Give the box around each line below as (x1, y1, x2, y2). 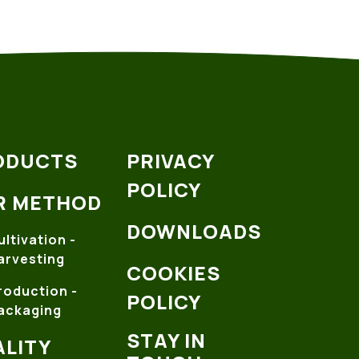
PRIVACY (127, 147, 214, 174)
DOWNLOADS (127, 217, 261, 244)
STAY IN (127, 326, 206, 353)
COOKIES (127, 259, 220, 286)
